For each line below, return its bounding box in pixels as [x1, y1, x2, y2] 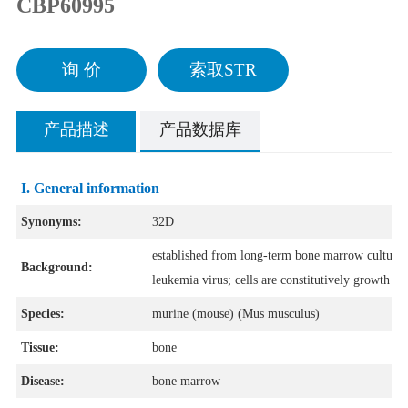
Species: [20, 307, 65, 321]
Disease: [20, 374, 65, 389]
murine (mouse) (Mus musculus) [151, 307, 320, 321]
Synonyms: [20, 215, 82, 229]
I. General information [20, 180, 163, 197]
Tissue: [20, 341, 59, 355]
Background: [20, 260, 93, 275]
